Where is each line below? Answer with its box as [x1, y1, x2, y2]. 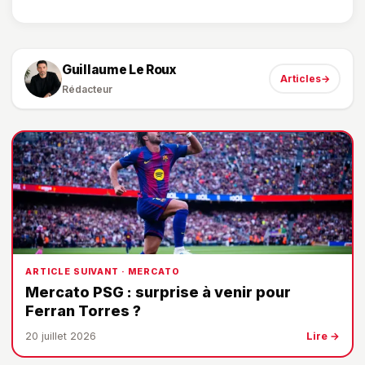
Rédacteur [62, 83, 112, 96]
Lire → [306, 330, 340, 343]
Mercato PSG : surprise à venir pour [25, 284, 291, 301]
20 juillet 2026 [25, 330, 96, 343]
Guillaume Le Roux [62, 62, 177, 78]
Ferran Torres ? [25, 302, 141, 320]
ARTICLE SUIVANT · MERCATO [25, 266, 180, 278]
